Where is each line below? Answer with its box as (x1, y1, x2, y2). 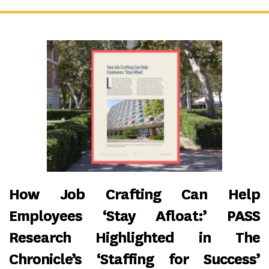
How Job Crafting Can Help (9, 184, 260, 205)
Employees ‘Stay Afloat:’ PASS (9, 206, 260, 226)
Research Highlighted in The (9, 228, 260, 248)
